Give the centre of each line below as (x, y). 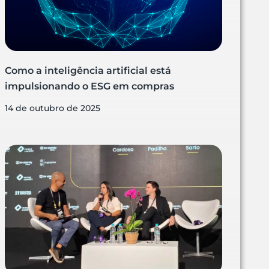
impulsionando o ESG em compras (90, 86)
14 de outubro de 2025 (53, 108)
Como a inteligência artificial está (88, 71)
